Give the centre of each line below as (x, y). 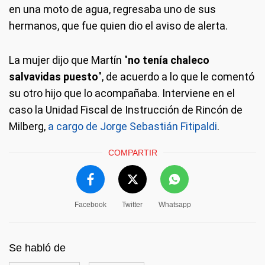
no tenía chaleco (169, 60)
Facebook (90, 205)
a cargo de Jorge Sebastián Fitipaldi (132, 127)
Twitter (132, 205)
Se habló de (37, 248)
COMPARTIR (132, 153)
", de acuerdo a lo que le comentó (176, 77)
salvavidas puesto (54, 77)
